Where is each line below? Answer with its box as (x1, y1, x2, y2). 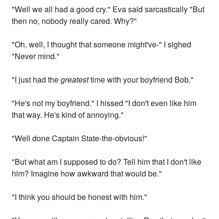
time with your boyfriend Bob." (88, 74, 194, 86)
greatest (61, 74, 89, 86)
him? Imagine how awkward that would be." (12, 168, 162, 179)
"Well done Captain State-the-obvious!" (12, 132, 148, 144)
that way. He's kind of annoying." (12, 109, 124, 121)
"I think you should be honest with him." (12, 191, 148, 203)
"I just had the (12, 74, 61, 86)
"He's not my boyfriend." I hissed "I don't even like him (12, 97, 197, 109)
